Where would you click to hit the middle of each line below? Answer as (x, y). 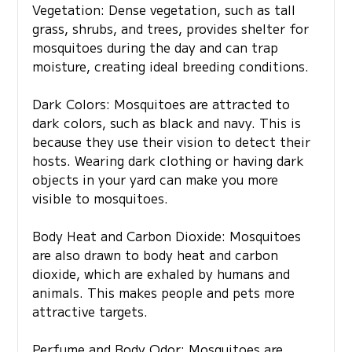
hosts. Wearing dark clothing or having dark (168, 161)
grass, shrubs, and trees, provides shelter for (170, 29)
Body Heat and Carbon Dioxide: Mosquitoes (166, 236)
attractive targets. (90, 312)
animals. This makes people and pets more (163, 293)
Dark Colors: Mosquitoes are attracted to (161, 104)
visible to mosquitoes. (100, 198)
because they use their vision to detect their (171, 142)
